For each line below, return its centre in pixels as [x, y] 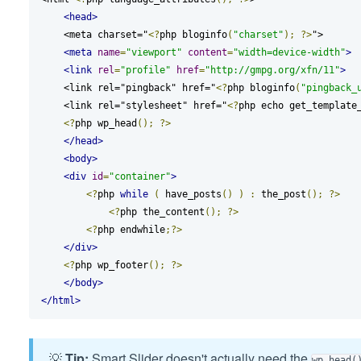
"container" [139, 177]
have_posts [190, 195]
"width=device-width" [289, 53]
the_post [280, 195]
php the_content [162, 212]
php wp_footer [111, 266]
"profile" [145, 71]
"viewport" [154, 53]
